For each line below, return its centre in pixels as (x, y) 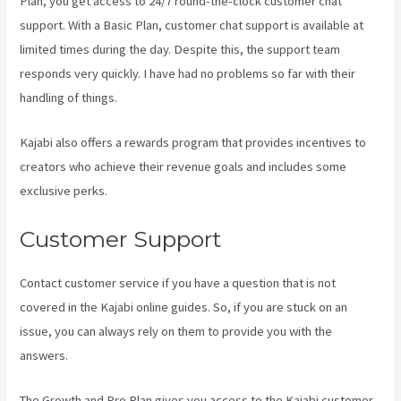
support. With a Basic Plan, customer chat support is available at (192, 26)
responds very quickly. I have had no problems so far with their (188, 74)
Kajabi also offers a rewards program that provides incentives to (193, 143)
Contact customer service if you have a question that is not (178, 282)
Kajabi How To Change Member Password (183, 355)
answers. (46, 355)
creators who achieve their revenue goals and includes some (183, 167)
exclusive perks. (64, 191)
